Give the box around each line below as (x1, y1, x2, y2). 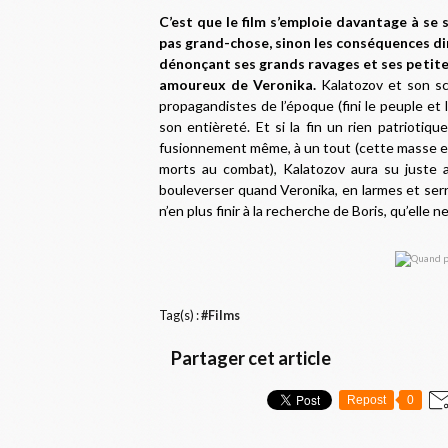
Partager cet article (171, 347, 331, 369)
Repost (347, 393, 386, 407)
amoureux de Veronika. (159, 76, 316, 93)
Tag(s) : (159, 308, 201, 323)
